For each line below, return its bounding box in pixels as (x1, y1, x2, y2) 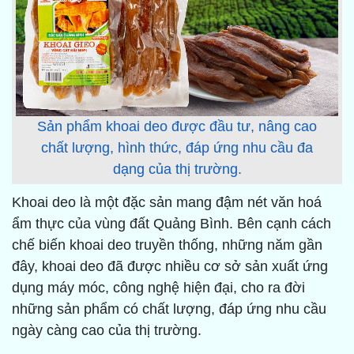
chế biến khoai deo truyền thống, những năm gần (12, 237, 322, 254)
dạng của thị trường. (112, 161, 242, 177)
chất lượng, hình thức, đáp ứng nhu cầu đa (41, 140, 313, 156)
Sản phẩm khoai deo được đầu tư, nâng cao (37, 119, 317, 134)
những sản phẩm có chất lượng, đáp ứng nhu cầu (12, 301, 326, 318)
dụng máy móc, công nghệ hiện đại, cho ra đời (12, 280, 305, 296)
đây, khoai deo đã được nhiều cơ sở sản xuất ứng (12, 258, 328, 275)
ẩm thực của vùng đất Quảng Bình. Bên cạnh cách (12, 216, 331, 232)
